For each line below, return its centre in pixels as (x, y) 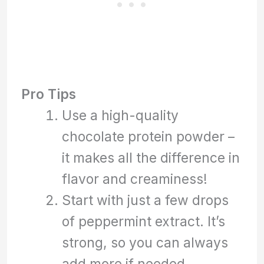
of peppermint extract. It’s (143, 221)
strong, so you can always (145, 242)
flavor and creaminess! (134, 179)
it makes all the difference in (151, 157)
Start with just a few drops (145, 200)
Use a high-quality (120, 115)
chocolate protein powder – (148, 136)
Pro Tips (49, 94)
